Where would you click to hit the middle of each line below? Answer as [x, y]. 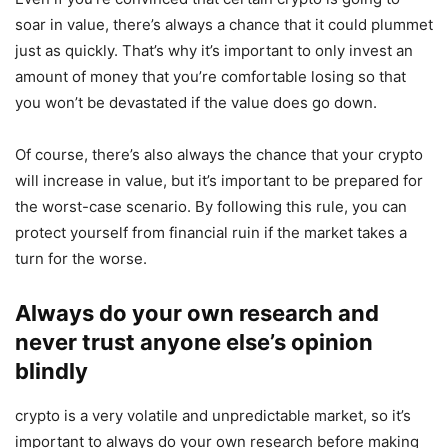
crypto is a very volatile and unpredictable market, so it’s [213, 416]
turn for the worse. [81, 259]
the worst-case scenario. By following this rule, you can [211, 207]
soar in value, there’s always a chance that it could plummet [224, 25]
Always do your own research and [197, 313]
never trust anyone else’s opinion [194, 342]
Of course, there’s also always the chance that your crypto [219, 155]
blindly [51, 371]
